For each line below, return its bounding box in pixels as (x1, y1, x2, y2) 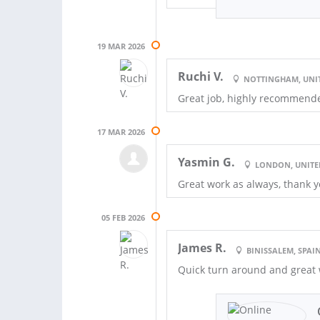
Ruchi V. (178, 68, 224, 84)
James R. (178, 239, 227, 256)
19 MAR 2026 (97, 40, 146, 51)
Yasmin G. (178, 154, 236, 170)
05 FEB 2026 (101, 211, 146, 223)
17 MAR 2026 (97, 126, 146, 137)
